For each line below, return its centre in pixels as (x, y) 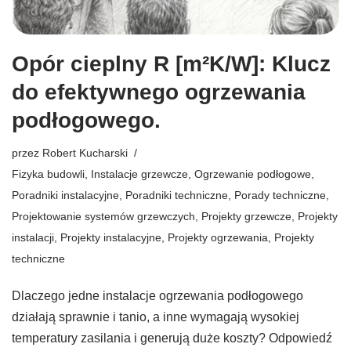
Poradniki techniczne (177, 195)
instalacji (33, 237)
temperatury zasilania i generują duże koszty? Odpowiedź (172, 338)
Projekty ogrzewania (218, 237)
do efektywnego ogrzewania (159, 92)
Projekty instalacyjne (111, 237)
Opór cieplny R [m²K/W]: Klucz (171, 63)
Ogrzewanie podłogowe (253, 174)
